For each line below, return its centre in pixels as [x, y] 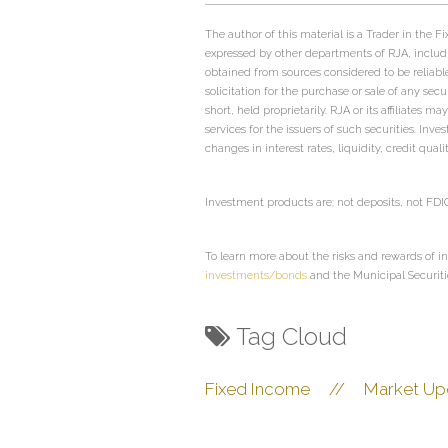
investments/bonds [256, 275]
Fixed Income [257, 388]
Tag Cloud [291, 336]
